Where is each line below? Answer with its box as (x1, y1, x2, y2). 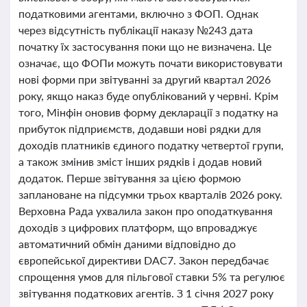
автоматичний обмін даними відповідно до (19, 237, 236, 250)
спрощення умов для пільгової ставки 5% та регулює (19, 270, 285, 283)
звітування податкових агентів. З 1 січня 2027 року (19, 286, 273, 299)
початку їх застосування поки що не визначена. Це (19, 40, 271, 53)
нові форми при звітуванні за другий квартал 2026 (19, 73, 271, 86)
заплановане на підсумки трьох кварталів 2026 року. (19, 188, 282, 201)
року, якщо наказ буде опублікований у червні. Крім (19, 89, 278, 102)
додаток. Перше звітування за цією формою (19, 171, 241, 184)
